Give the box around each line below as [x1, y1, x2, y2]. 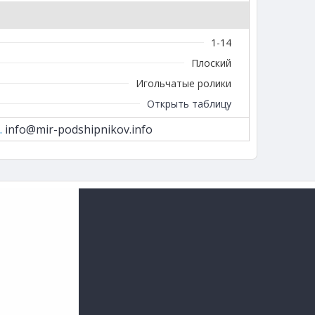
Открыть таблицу [147, 96, 231, 110]
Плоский [191, 56, 231, 70]
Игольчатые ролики [136, 76, 231, 90]
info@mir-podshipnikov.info [4, 121, 153, 137]
